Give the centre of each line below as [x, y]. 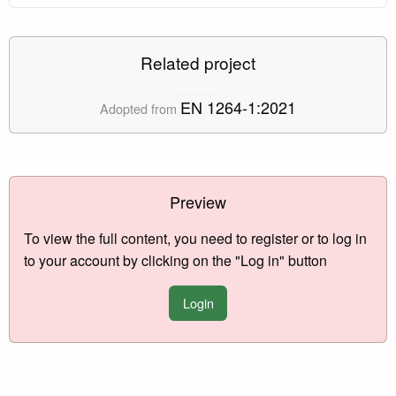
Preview [198, 201]
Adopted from [140, 108]
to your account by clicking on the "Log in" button [175, 260]
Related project [198, 62]
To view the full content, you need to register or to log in [195, 238]
